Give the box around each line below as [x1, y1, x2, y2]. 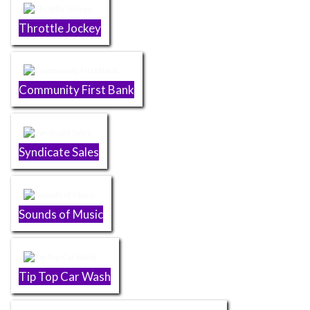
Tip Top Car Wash [19, 268, 111, 284]
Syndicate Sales [19, 145, 100, 160]
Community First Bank [19, 82, 135, 98]
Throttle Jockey [19, 20, 102, 35]
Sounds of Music [19, 206, 104, 221]
